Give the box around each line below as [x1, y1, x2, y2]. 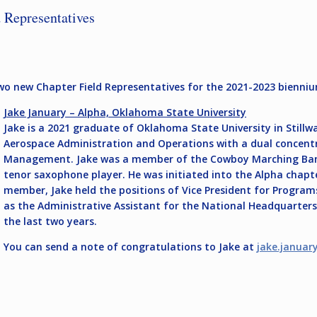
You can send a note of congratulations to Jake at [4, 240, 257, 253]
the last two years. [4, 214, 97, 228]
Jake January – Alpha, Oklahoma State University [4, 105, 246, 119]
